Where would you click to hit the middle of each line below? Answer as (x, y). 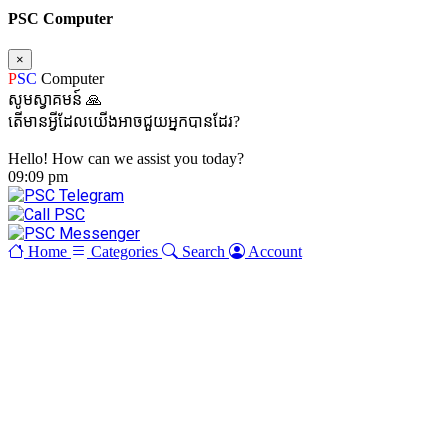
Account (275, 251)
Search (203, 251)
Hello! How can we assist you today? (126, 158)
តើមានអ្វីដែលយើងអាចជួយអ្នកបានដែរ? (124, 121)
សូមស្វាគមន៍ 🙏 (55, 99)
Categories (124, 251)
